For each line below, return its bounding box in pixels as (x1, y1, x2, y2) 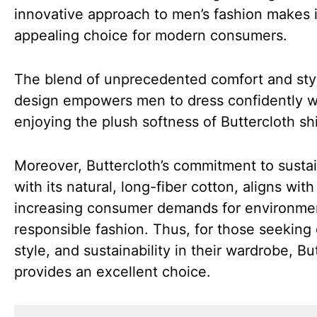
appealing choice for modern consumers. (14, 27, 287, 44)
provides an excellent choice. (14, 263, 211, 280)
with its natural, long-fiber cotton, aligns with (14, 178, 314, 195)
